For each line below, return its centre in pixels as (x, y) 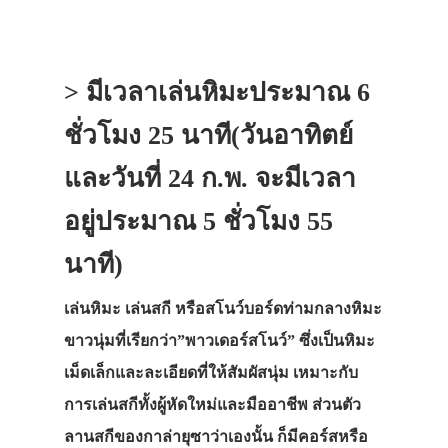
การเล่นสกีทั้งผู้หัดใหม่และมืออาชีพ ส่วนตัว (212, 404)
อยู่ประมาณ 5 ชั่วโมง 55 (198, 221)
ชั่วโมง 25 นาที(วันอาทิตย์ (208, 135)
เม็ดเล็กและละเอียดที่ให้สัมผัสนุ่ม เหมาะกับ (211, 372)
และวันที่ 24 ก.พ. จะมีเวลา (210, 178)
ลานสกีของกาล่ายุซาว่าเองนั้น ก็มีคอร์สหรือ (216, 436)
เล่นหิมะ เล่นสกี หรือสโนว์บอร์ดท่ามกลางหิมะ (223, 308)
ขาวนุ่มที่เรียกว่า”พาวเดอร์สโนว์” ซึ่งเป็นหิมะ (219, 340)
